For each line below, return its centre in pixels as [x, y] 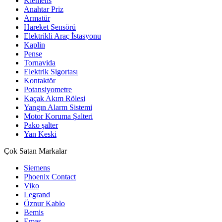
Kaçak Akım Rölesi [55, 98]
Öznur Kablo [44, 203]
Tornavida [40, 62]
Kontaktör [40, 80]
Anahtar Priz [44, 9]
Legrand [37, 194]
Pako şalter [41, 125]
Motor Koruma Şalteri [58, 116]
